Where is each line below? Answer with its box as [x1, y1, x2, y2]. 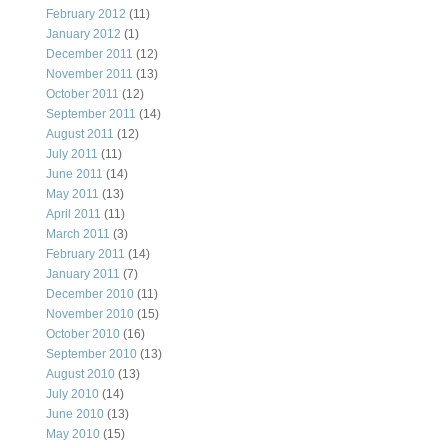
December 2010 [46, 287, 134, 302]
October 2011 [46, 87, 119, 102]
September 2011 [46, 107, 136, 122]
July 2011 [46, 147, 98, 162]
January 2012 [46, 27, 121, 42]
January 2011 [46, 267, 120, 282]
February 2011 [46, 247, 125, 262]
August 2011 [46, 127, 114, 142]
